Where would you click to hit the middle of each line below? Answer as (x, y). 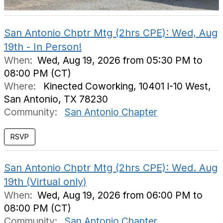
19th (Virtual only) (45, 182)
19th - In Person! (43, 47)
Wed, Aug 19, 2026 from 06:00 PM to (120, 195)
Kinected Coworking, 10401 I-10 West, (125, 86)
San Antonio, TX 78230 (56, 99)
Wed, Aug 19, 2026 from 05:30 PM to (120, 60)
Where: (21, 86)
